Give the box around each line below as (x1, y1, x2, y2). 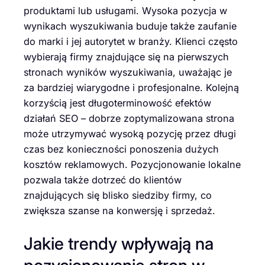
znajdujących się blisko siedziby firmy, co (24, 189, 212, 202)
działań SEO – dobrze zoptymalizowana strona (24, 112, 234, 125)
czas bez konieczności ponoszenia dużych (24, 143, 219, 156)
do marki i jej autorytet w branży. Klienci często (24, 35, 238, 48)
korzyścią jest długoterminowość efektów (24, 97, 211, 109)
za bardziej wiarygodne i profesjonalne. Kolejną (24, 82, 239, 94)
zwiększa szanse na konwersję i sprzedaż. (24, 205, 215, 217)
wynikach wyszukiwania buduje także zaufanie (24, 20, 237, 33)
